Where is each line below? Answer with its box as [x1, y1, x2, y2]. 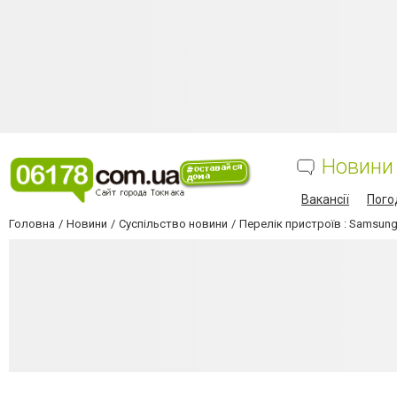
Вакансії [301, 192, 349, 206]
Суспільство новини [119, 217, 228, 230]
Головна [9, 217, 55, 230]
